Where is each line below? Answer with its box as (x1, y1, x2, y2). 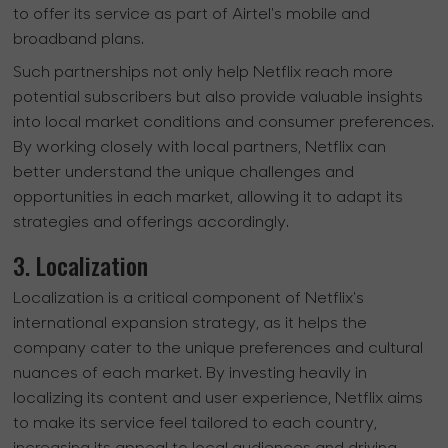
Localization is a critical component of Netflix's (13, 291, 365, 308)
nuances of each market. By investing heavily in (13, 366, 368, 383)
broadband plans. (13, 32, 145, 49)
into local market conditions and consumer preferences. (13, 115, 435, 132)
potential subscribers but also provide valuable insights (13, 90, 424, 107)
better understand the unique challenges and (13, 165, 355, 182)
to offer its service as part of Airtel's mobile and (13, 7, 371, 24)
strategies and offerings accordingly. (13, 215, 290, 232)
